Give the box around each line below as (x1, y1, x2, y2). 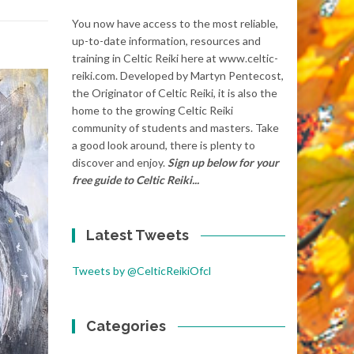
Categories (86, 318, 167, 334)
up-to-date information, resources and (72, 34, 261, 47)
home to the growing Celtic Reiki (72, 104, 233, 117)
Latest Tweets (86, 227, 190, 243)
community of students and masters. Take (72, 121, 279, 134)
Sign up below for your (168, 156, 279, 169)
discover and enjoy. (72, 156, 168, 169)
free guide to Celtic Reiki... (72, 173, 199, 186)
